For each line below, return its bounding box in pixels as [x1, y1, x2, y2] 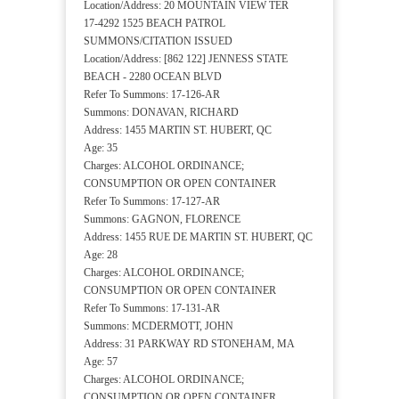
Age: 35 [84, 142, 118, 155]
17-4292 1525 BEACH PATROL [84, 17, 225, 30]
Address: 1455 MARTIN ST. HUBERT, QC [84, 124, 272, 137]
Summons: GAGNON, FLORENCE [84, 213, 240, 226]
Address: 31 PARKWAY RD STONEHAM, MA [84, 338, 295, 351]
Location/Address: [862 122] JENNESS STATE [84, 53, 288, 66]
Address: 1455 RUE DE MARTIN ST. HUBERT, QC [84, 231, 313, 244]
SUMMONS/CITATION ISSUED [84, 35, 232, 48]
